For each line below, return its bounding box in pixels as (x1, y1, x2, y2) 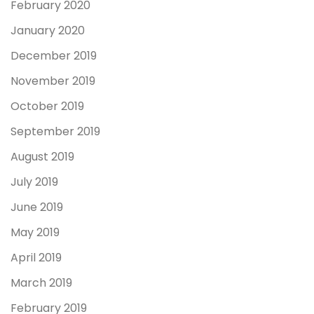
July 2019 (11, 173, 58, 190)
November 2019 (11, 72, 95, 89)
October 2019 (11, 97, 84, 114)
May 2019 (11, 224, 60, 240)
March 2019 (11, 274, 72, 291)
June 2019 (11, 198, 63, 215)
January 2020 (11, 22, 85, 39)
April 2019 (11, 249, 62, 266)
